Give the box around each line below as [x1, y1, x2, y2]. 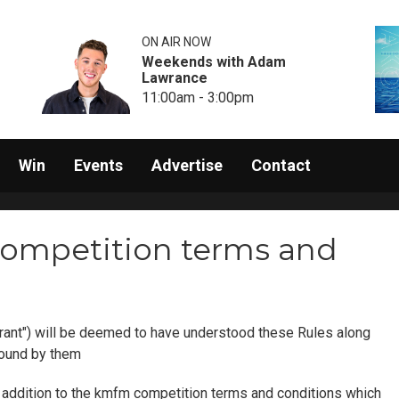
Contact [251, 156, 311, 175]
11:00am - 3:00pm [142, 88, 255, 106]
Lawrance [142, 69, 208, 86]
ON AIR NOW [142, 34, 212, 49]
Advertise [151, 156, 223, 175]
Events [74, 156, 123, 175]
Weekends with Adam [142, 53, 287, 70]
